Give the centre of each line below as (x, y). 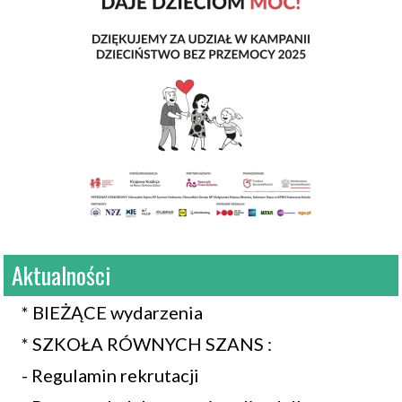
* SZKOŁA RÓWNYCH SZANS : (147, 344)
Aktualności (61, 275)
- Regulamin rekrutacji (110, 375)
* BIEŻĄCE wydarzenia (112, 312)
